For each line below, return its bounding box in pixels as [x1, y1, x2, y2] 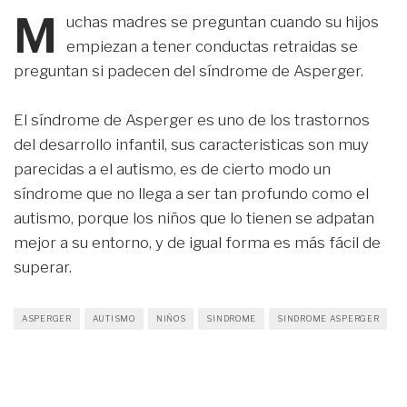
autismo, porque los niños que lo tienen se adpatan [14, 209, 374, 228]
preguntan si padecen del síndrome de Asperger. [14, 62, 363, 80]
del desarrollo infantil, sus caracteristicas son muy [14, 135, 369, 154]
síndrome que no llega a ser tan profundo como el [14, 184, 369, 203]
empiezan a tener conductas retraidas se [66, 37, 359, 55]
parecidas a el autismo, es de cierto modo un [14, 160, 331, 179]
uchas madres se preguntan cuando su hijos [66, 13, 380, 31]
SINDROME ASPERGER [277, 313, 380, 324]
